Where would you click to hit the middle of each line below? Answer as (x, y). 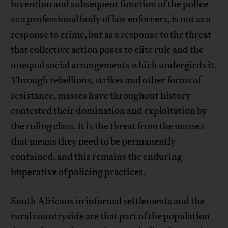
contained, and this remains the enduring (97, 157)
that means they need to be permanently (93, 142)
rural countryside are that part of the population (110, 217)
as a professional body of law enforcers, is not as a (111, 20)
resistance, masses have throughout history (101, 96)
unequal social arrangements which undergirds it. (114, 65)
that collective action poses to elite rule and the (107, 50)
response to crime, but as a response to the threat (111, 35)
